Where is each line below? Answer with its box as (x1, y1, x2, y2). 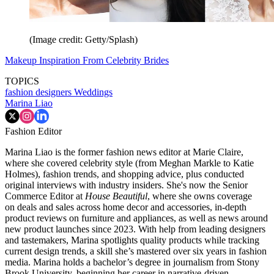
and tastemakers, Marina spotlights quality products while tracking (5, 234, 259, 245)
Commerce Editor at (5, 190, 85, 201)
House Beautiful (85, 190, 147, 201)
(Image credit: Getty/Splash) (29, 34, 138, 45)
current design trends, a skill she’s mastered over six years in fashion (5, 245, 267, 256)
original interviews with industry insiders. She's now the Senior (5, 179, 248, 190)
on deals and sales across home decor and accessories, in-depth (5, 201, 246, 212)
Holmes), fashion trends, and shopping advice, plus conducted (5, 168, 244, 179)
